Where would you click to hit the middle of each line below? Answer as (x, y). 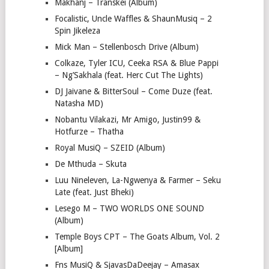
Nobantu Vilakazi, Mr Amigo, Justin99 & (127, 120)
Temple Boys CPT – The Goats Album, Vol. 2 (137, 237)
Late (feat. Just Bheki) (94, 192)
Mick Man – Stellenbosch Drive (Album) (126, 47)
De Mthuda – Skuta (90, 164)
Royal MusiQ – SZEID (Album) (110, 148)
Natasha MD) (79, 104)
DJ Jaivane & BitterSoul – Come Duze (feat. (133, 92)
